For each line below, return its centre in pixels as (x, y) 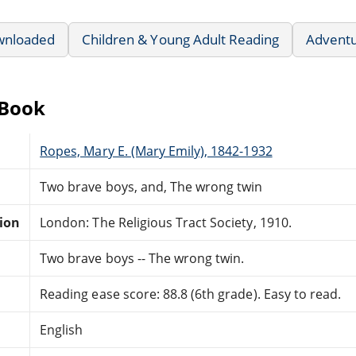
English (62, 329)
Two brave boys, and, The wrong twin (151, 186)
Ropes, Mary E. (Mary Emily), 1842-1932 (156, 151)
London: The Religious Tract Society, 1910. (166, 222)
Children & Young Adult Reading (181, 39)
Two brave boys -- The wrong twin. (142, 258)
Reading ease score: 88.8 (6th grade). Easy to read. (191, 294)
